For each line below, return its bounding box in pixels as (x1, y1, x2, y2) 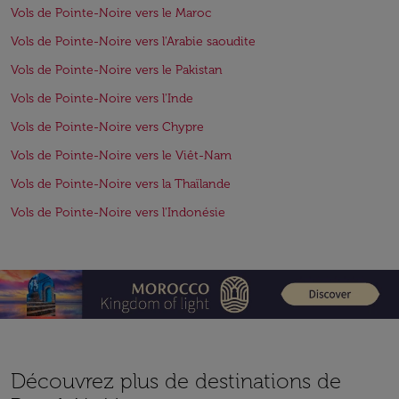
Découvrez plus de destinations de (11, 368, 341, 395)
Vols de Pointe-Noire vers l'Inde (11, 91, 193, 106)
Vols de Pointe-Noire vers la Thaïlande (11, 176, 231, 191)
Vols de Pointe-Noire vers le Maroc (11, 5, 211, 20)
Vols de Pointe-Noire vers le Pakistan (11, 62, 223, 77)
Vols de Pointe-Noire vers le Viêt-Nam (11, 148, 232, 163)
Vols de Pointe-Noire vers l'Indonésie (11, 205, 225, 220)
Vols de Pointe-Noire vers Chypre (11, 119, 204, 134)
